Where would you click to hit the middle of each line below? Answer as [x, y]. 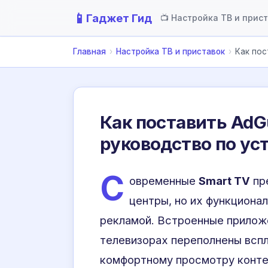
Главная [89, 51]
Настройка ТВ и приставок [170, 51]
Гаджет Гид [119, 18]
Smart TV [224, 181]
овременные [164, 181]
